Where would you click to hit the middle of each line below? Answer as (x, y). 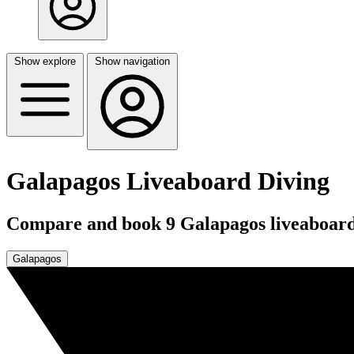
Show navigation (132, 61)
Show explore (45, 61)
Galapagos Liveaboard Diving (168, 181)
